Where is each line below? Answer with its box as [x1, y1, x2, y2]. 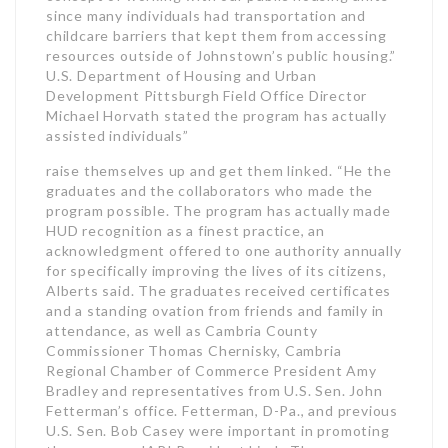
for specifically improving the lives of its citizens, [46, 261, 387, 279]
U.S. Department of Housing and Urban [46, 66, 317, 84]
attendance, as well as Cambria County [46, 321, 318, 339]
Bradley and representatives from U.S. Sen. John [46, 381, 383, 399]
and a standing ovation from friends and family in [46, 301, 385, 319]
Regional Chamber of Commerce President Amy [46, 361, 377, 379]
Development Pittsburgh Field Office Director [46, 86, 368, 104]
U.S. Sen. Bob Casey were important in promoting [46, 421, 390, 439]
